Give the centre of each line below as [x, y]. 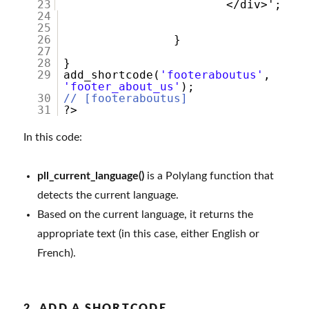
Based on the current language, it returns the [146, 215]
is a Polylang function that [209, 176]
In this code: [53, 138]
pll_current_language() [91, 176]
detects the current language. [108, 196]
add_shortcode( [112, 75]
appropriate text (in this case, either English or [149, 234]
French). [57, 253]
